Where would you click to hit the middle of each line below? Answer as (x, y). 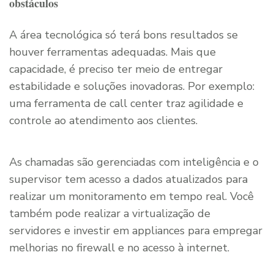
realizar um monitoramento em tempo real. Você (131, 196)
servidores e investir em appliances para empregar (136, 230)
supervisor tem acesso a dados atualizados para (128, 179)
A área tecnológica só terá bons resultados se (124, 35)
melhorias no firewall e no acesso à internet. (119, 247)
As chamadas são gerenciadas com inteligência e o (134, 162)
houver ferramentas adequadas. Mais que (113, 52)
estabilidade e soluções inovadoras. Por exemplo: (132, 86)
